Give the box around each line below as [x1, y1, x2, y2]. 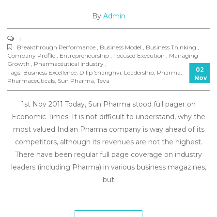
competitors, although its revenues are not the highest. [15, 138, 202, 146]
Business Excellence [23, 69, 77, 76]
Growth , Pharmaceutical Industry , [7, 60, 107, 67]
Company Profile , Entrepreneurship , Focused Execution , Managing [7, 52, 198, 59]
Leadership [124, 69, 154, 76]
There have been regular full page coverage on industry [15, 150, 202, 159]
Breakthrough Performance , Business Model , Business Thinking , [17, 44, 199, 51]
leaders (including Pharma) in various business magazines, [11, 163, 206, 171]
